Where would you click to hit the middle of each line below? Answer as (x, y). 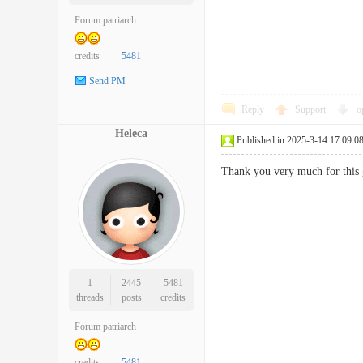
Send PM (107, 81)
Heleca (131, 133)
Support (312, 109)
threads (90, 297)
